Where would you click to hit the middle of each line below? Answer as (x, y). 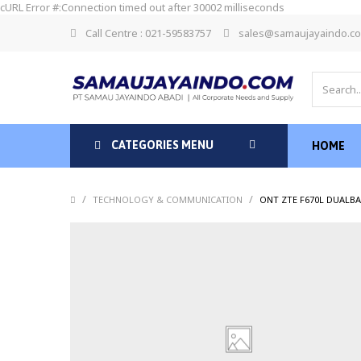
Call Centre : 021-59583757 (148, 33)
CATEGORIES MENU (161, 145)
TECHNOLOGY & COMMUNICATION (169, 199)
